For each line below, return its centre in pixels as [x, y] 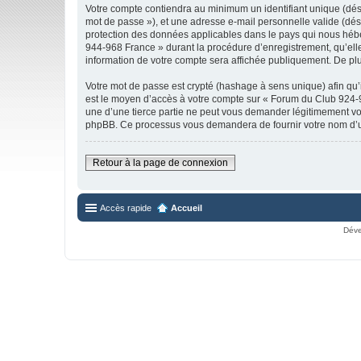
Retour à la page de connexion [160, 163]
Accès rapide [126, 208]
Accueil [187, 208]
